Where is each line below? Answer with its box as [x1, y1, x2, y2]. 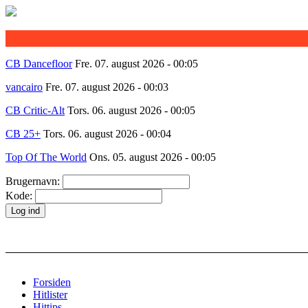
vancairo [5, 81, 43, 93]
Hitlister [33, 289, 67, 300]
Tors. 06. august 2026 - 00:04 [43, 128, 171, 140]
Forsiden [33, 276, 71, 288]
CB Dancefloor [5, 58, 72, 69]
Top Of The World [5, 151, 87, 163]
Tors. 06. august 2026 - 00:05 [67, 104, 195, 116]
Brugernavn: [5, 175, 63, 187]
